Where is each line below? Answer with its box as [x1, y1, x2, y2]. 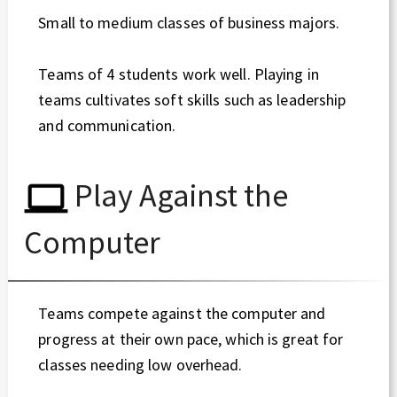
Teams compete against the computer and [38, 303, 326, 324]
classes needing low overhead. [38, 354, 243, 376]
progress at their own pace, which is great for [38, 329, 344, 350]
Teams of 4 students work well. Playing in [38, 64, 319, 85]
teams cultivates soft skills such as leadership [38, 90, 346, 111]
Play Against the [68, 175, 288, 215]
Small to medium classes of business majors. [38, 12, 340, 33]
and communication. [38, 115, 176, 136]
